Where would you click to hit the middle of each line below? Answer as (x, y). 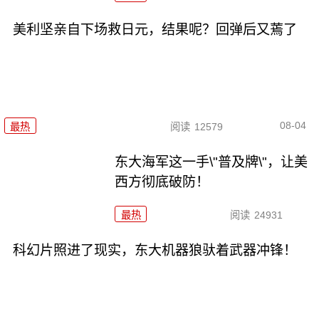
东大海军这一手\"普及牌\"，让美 (211, 162)
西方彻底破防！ (162, 182)
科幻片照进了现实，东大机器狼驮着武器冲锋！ (155, 250)
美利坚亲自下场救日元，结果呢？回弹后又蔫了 (155, 30)
